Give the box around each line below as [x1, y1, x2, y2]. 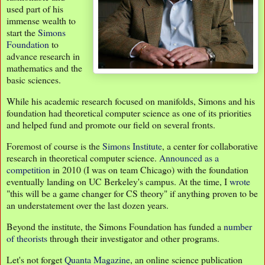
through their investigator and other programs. [47, 231, 219, 244]
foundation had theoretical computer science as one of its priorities [7, 106, 251, 119]
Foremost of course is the [7, 140, 102, 153]
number [224, 219, 252, 232]
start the [7, 26, 38, 39]
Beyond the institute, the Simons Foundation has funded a [7, 219, 224, 232]
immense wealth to [7, 14, 76, 27]
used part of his [7, 2, 63, 15]
